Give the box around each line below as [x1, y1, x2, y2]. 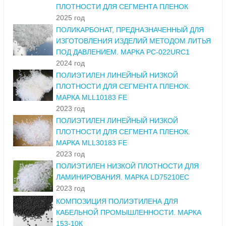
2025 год [56, 14, 85, 22]
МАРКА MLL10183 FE [56, 93, 127, 102]
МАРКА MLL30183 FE [56, 139, 127, 147]
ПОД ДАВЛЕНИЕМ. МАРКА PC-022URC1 [56, 48, 190, 56]
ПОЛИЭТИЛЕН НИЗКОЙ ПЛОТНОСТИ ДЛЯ [56, 162, 199, 171]
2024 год [56, 59, 85, 68]
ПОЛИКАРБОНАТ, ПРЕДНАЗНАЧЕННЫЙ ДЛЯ [56, 26, 204, 34]
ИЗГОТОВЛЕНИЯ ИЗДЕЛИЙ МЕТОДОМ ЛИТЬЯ [56, 37, 211, 45]
